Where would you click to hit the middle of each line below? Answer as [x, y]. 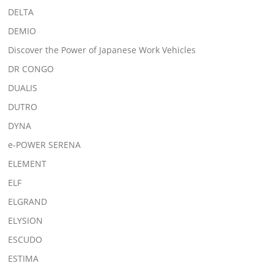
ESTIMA [24, 258]
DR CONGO [31, 68]
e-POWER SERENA [45, 144]
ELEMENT [28, 163]
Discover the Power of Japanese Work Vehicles [102, 50]
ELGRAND [28, 201]
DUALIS [23, 87]
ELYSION [26, 220]
